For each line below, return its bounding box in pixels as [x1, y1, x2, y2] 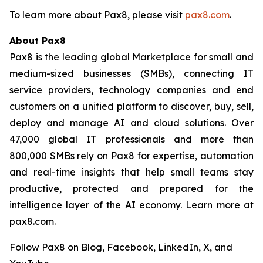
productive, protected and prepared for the [9, 183, 254, 194]
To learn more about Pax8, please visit [9, 9, 185, 21]
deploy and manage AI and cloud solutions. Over [9, 117, 254, 129]
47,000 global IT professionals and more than [9, 133, 254, 145]
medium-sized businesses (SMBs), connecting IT [9, 68, 254, 79]
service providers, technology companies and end [9, 84, 254, 96]
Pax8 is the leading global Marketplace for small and [9, 51, 254, 63]
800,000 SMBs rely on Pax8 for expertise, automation [9, 150, 254, 161]
